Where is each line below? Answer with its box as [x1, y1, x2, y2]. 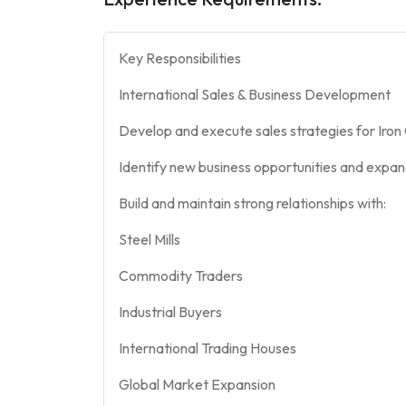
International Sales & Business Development [119, 84, 391, 103]
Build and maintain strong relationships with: [119, 193, 386, 212]
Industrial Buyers [119, 302, 222, 321]
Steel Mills [119, 229, 180, 248]
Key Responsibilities [119, 48, 241, 67]
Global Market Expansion [119, 374, 275, 393]
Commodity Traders [119, 266, 243, 285]
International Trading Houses [119, 338, 296, 357]
